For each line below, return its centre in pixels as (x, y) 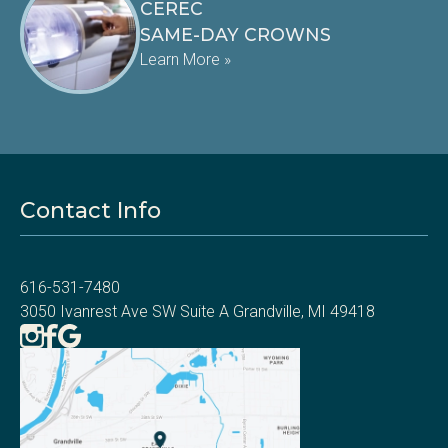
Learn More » (185, 59)
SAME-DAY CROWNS (235, 34)
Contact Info (90, 210)
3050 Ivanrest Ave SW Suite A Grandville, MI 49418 (197, 311)
